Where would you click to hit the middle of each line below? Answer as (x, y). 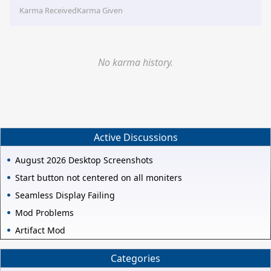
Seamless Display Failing (65, 195)
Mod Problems (44, 213)
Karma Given (100, 11)
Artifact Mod (40, 230)
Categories (135, 259)
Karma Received (48, 11)
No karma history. (135, 63)
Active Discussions (135, 137)
